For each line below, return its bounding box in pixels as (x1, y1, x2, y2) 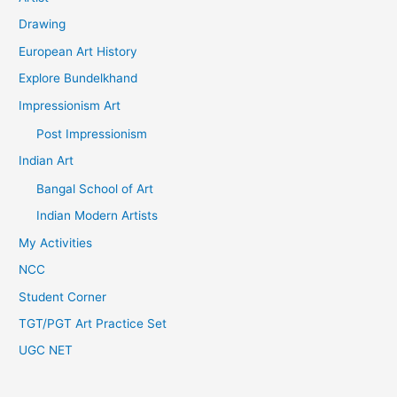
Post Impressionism (36, 126, 148, 141)
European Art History (19, 43, 138, 58)
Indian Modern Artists (36, 208, 159, 223)
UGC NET (19, 343, 74, 358)
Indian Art (19, 153, 74, 168)
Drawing (19, 17, 66, 32)
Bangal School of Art (36, 182, 154, 197)
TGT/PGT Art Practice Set (19, 316, 167, 331)
